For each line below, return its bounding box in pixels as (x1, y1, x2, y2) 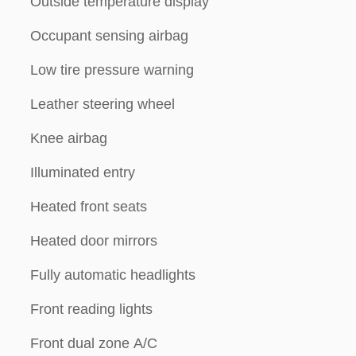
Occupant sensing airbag (30, 28, 188, 44)
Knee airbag (30, 130, 107, 146)
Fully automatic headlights (30, 267, 195, 283)
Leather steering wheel (30, 96, 175, 112)
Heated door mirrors (30, 233, 157, 249)
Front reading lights (30, 301, 153, 317)
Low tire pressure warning (30, 62, 194, 78)
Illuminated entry (30, 164, 135, 180)
